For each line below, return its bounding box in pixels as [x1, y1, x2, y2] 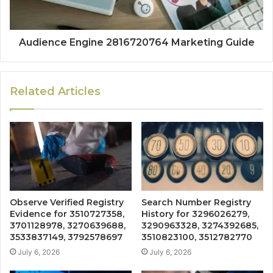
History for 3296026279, [141, 208, 249, 220]
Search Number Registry [141, 197, 251, 208]
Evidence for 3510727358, [10, 208, 124, 220]
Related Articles [10, 85, 101, 99]
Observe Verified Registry [10, 197, 124, 208]
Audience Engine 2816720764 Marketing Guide [18, 37, 255, 49]
